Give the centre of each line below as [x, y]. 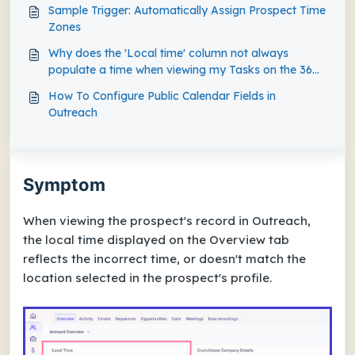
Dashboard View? [96, 86]
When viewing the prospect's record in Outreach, [167, 221]
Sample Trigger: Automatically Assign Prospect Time [187, 10]
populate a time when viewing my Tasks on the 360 [184, 70]
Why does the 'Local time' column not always [168, 53]
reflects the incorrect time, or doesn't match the [164, 259]
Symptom [64, 185]
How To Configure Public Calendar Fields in [162, 96]
